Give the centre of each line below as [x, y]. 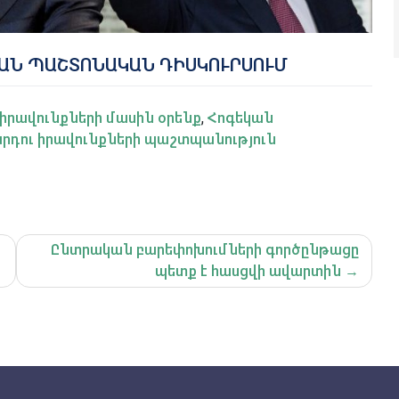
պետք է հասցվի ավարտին [248, 271]
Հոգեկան [240, 118]
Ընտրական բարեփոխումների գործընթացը [205, 249]
